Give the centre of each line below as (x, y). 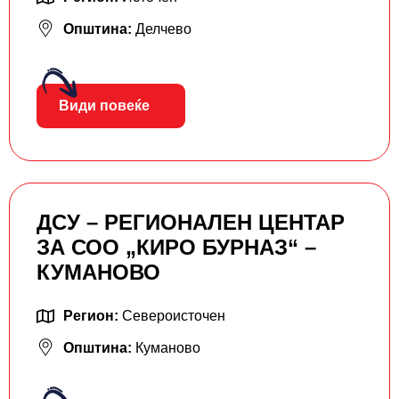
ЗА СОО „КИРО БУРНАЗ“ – (176, 248)
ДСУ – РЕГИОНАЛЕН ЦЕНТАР (191, 223)
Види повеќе (104, 106)
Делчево (163, 29)
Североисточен (174, 316)
